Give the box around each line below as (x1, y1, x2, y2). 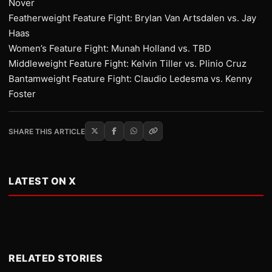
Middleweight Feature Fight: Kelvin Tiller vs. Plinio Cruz (8, 58, 246, 69)
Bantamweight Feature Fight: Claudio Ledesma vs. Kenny (8, 73, 252, 84)
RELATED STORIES (8, 252, 103, 264)
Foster (8, 88, 36, 100)
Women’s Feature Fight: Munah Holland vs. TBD (8, 42, 211, 54)
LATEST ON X (8, 175, 76, 187)
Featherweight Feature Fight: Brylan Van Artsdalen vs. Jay (8, 12, 256, 24)
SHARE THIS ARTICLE (8, 126, 85, 136)
